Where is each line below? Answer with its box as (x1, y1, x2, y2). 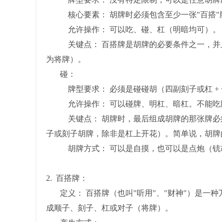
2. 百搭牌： (46, 174, 88, 183)
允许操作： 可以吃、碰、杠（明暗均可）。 (46, 25, 221, 34)
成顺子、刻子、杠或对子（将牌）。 (46, 204, 173, 213)
